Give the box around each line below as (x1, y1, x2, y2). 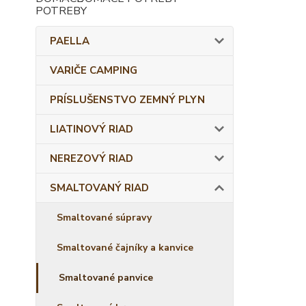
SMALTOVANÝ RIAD (50, 181, 149, 195)
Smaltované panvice (59, 271, 153, 284)
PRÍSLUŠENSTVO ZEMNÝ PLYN (50, 93, 205, 107)
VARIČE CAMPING (50, 64, 137, 77)
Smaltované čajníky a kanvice (57, 241, 193, 254)
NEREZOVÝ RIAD (50, 152, 133, 165)
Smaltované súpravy (57, 211, 152, 224)
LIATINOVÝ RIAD (50, 122, 133, 136)
